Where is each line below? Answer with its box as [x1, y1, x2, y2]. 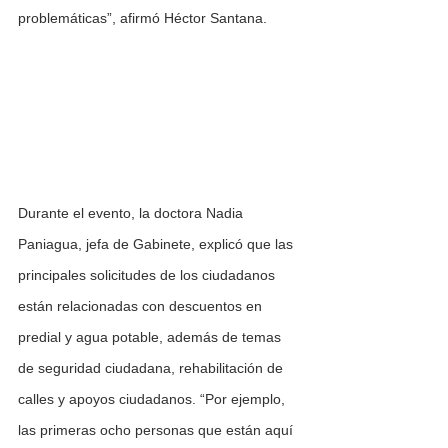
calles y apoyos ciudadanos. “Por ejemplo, [18, 391, 289, 408]
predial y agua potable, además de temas [18, 329, 285, 346]
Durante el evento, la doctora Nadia [18, 205, 247, 222]
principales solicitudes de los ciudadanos [18, 267, 279, 284]
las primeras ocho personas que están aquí [18, 422, 297, 439]
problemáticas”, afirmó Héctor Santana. [18, 10, 267, 27]
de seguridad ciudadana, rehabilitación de [18, 360, 287, 377]
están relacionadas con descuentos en [18, 298, 266, 315]
